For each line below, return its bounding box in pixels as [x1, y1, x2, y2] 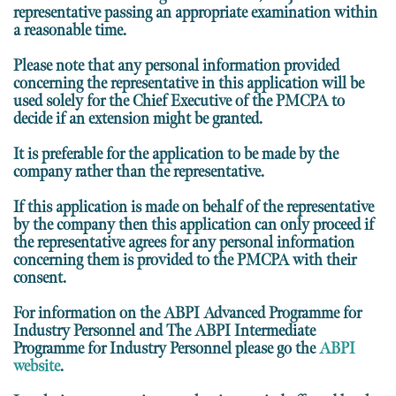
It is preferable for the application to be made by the [13, 144, 339, 164]
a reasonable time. [13, 20, 126, 40]
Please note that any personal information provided [13, 56, 339, 75]
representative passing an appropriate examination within [13, 3, 377, 22]
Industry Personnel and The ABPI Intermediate [13, 321, 316, 340]
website [13, 356, 60, 376]
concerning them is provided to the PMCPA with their [13, 250, 356, 270]
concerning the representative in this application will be [13, 73, 364, 93]
